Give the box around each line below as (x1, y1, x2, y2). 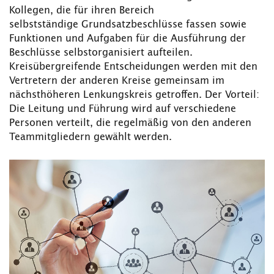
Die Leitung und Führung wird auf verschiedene (9, 104, 236, 114)
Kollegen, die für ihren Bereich (9, 6, 154, 16)
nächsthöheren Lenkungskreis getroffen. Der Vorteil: (9, 90, 259, 100)
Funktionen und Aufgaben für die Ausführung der (9, 34, 246, 44)
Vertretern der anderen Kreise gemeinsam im (9, 76, 224, 86)
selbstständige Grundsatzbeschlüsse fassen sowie (9, 20, 246, 30)
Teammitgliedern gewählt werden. (9, 132, 172, 143)
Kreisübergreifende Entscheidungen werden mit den (9, 62, 257, 72)
